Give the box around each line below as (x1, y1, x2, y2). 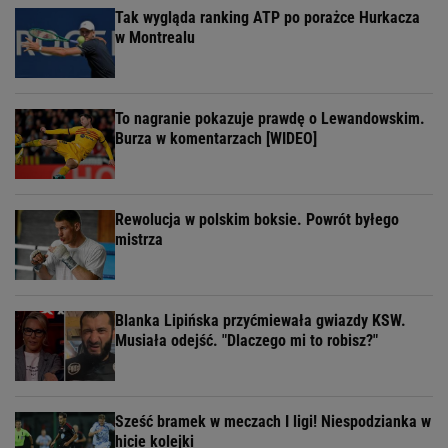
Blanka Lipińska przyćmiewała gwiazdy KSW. (115, 311, 406, 331)
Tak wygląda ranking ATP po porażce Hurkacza (115, 8, 420, 28)
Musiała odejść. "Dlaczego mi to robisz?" (115, 331, 378, 351)
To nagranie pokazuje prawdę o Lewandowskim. (115, 109, 425, 129)
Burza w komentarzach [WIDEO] (115, 129, 317, 149)
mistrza (115, 230, 163, 250)
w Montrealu (115, 28, 195, 48)
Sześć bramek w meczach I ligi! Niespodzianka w (115, 412, 431, 432)
